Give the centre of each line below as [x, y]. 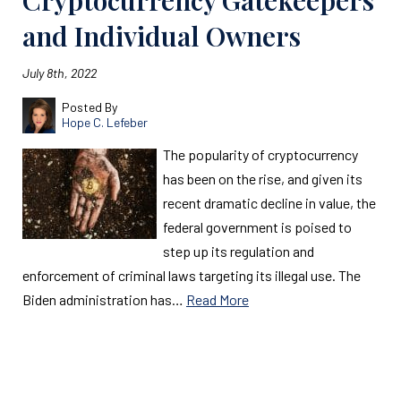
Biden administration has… [104, 299]
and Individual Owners [162, 36]
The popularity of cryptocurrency [260, 154]
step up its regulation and [239, 251]
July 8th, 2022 [60, 73]
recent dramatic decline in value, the [269, 203]
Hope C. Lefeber [104, 122]
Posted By [89, 107]
